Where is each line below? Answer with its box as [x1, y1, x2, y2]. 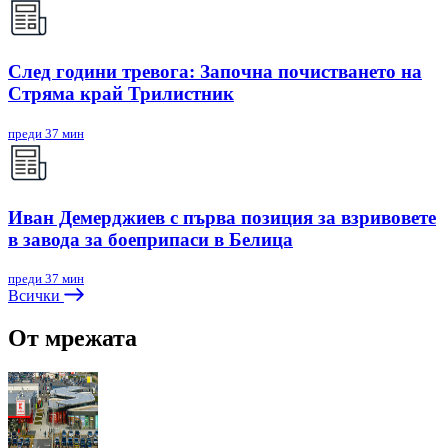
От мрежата [8, 325, 137, 352]
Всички [8, 287, 64, 305]
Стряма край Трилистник [8, 83, 234, 105]
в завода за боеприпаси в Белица [8, 228, 293, 250]
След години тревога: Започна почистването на [8, 61, 422, 83]
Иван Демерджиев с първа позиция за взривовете [8, 206, 436, 228]
